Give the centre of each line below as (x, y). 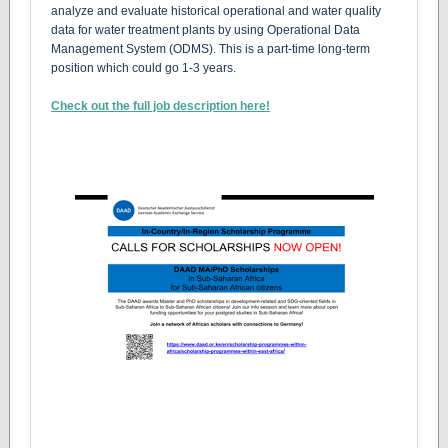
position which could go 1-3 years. (145, 68)
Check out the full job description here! (160, 106)
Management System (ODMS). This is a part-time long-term (210, 49)
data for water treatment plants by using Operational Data (205, 30)
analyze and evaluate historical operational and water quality (216, 11)
